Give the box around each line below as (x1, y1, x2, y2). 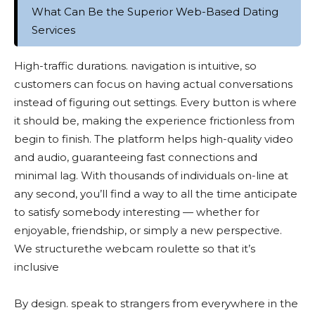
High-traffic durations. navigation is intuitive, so (14, 59, 257, 72)
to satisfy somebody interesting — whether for (14, 205, 259, 219)
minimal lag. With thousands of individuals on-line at (14, 169, 288, 182)
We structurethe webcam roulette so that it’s (14, 242, 255, 255)
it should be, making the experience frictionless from (14, 114, 295, 127)
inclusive (14, 260, 59, 274)
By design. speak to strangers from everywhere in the (14, 297, 298, 310)
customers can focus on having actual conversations (14, 77, 292, 91)
